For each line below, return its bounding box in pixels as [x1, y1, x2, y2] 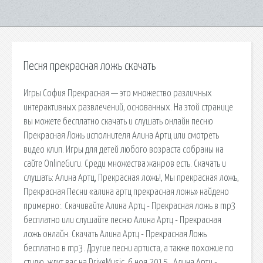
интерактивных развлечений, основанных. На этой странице [23, 102, 233, 112]
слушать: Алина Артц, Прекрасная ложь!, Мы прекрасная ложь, [23, 173, 239, 183]
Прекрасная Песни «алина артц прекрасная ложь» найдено [23, 187, 229, 197]
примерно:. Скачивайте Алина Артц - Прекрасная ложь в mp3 [23, 201, 236, 211]
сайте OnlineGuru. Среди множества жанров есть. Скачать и [23, 159, 226, 168]
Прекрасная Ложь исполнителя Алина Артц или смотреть [23, 130, 219, 140]
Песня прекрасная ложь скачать [23, 60, 156, 72]
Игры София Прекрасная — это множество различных [23, 88, 212, 98]
